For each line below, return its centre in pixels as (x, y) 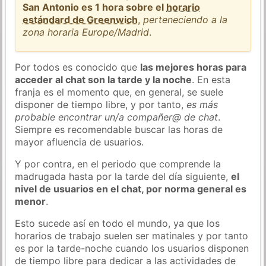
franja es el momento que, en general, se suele (119, 92)
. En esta (211, 79)
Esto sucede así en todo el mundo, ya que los (118, 223)
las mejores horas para (194, 67)
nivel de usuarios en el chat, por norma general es (131, 189)
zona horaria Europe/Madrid (86, 32)
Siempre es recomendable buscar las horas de (119, 129)
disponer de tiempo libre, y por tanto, (101, 104)
